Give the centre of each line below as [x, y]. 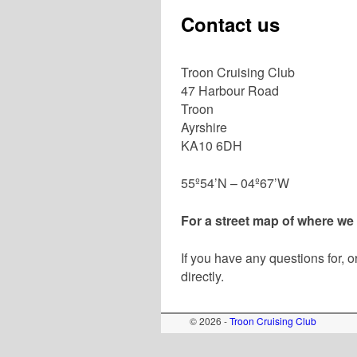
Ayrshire [204, 127]
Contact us [230, 24]
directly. [202, 276]
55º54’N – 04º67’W [235, 183]
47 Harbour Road [230, 91]
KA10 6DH [212, 146]
